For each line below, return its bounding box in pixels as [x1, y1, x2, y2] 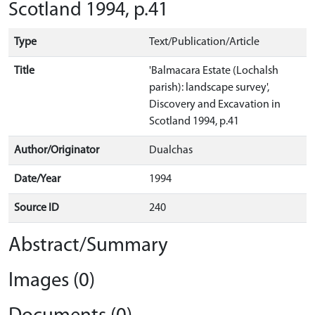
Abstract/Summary [8, 236, 168, 256]
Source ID [14, 202, 59, 214]
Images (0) [8, 271, 95, 291]
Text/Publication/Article [149, 37, 259, 48]
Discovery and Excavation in [149, 99, 281, 110]
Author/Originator [14, 145, 99, 156]
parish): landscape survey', [149, 82, 269, 94]
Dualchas [149, 145, 193, 156]
